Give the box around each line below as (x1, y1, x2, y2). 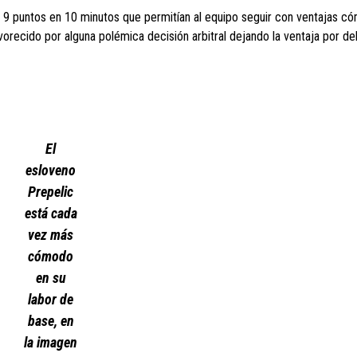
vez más (28, 226, 73, 243)
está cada (24, 205, 77, 222)
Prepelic (28, 183, 73, 200)
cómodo (28, 248, 73, 265)
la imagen (24, 334, 77, 351)
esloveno (25, 162, 76, 178)
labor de (28, 291, 73, 308)
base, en (27, 312, 74, 329)
